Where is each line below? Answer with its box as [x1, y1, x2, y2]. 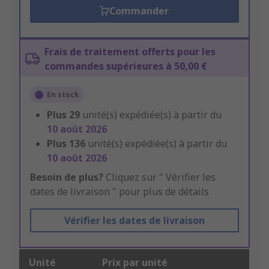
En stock [47, 89, 79, 100]
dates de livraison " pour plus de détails [30, 185, 209, 199]
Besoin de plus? [30, 171, 103, 184]
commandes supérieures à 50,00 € [44, 59, 207, 73]
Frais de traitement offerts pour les [44, 45, 216, 59]
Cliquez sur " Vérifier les [103, 171, 216, 184]
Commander [109, 4, 169, 18]
